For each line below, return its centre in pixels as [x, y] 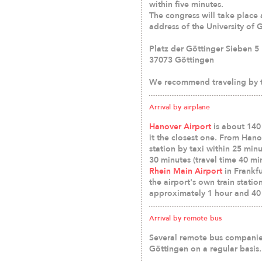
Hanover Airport [180, 126]
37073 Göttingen [182, 60]
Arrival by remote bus [185, 218]
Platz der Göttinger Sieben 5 [204, 49]
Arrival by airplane [180, 107]
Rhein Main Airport [186, 171]
